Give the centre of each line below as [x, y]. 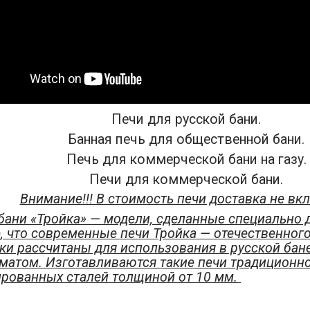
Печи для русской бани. [186, 120]
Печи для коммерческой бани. [186, 179]
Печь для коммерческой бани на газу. [186, 159]
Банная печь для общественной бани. [186, 139]
